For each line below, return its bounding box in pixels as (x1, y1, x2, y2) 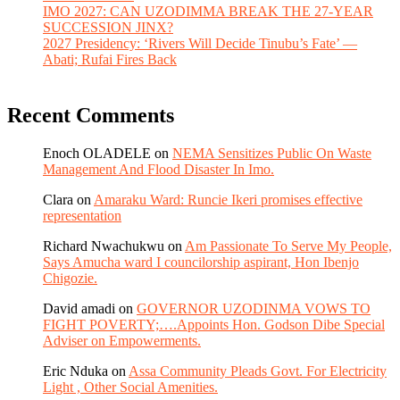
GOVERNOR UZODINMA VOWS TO (137, 301, 371, 317)
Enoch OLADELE (43, 146, 151, 162)
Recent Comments (7, 104, 174, 128)
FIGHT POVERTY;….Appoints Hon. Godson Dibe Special (43, 317, 385, 333)
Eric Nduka (43, 363, 108, 379)
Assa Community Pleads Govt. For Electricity (129, 363, 387, 379)
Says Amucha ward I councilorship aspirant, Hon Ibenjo (43, 254, 359, 271)
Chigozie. (43, 271, 97, 287)
